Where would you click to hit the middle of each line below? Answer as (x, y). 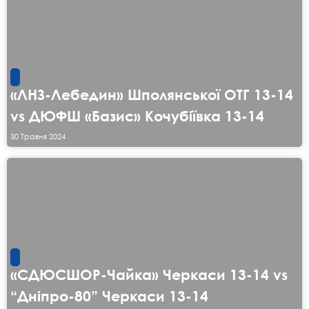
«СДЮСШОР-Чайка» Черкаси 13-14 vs (149, 275)
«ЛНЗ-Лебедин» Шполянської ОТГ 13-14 (152, 95)
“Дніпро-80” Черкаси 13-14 (109, 296)
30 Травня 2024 (38, 137)
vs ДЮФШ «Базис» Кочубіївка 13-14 (137, 116)
